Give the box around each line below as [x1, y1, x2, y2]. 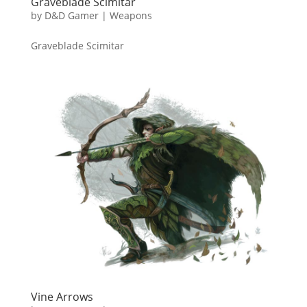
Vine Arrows [30, 289, 93, 305]
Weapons [109, 8, 152, 22]
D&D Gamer [44, 8, 99, 22]
